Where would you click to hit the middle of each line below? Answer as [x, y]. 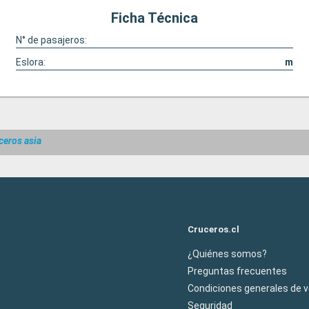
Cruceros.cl [213, 229]
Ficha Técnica [154, 18]
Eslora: [30, 62]
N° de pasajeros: [51, 40]
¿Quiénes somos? [227, 253]
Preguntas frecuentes [237, 271]
